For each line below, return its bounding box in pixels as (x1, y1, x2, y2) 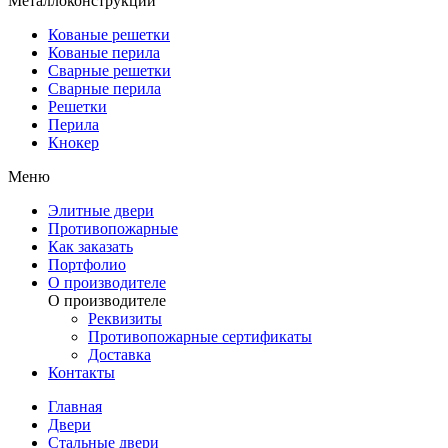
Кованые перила (48, 44, 160, 62)
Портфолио (48, 256, 126, 274)
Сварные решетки (48, 62, 171, 80)
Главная (48, 398, 102, 416)
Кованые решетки (48, 26, 170, 44)
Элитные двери (48, 202, 154, 220)
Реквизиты (88, 310, 162, 328)
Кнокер (48, 134, 99, 152)
